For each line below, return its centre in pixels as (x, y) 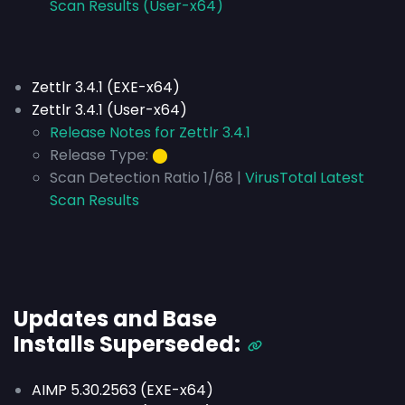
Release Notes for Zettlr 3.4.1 (150, 132)
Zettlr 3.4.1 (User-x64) (109, 110)
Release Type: (99, 155)
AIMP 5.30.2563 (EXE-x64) (122, 390)
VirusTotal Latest (305, 178)
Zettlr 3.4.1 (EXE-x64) (106, 87)
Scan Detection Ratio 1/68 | (146, 178)
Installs (54, 344)
